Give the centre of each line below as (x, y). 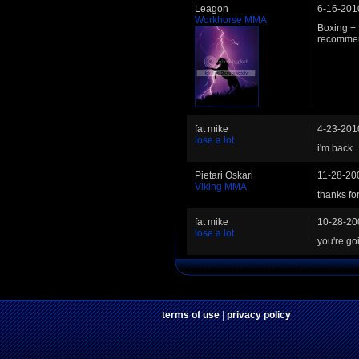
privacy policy (259, 315)
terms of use (191, 315)
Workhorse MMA (231, 20)
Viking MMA (221, 187)
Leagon (212, 9)
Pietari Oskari (224, 176)
